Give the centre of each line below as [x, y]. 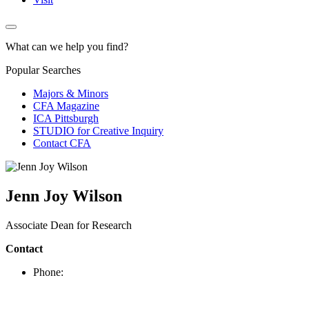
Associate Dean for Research [69, 225]
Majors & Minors [71, 93]
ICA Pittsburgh [66, 118]
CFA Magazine [66, 106]
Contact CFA [62, 143]
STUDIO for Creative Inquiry [98, 130]
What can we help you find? [67, 46]
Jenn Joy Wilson [64, 196]
